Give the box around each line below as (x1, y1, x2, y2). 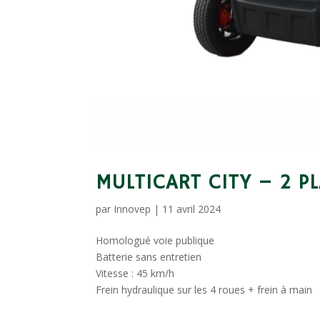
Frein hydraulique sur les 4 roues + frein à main (96, 282, 313, 296)
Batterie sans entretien (96, 249, 202, 264)
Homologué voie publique (96, 233, 215, 247)
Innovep (114, 201, 151, 216)
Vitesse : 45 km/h (96, 266, 175, 280)
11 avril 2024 (162, 201, 221, 216)
